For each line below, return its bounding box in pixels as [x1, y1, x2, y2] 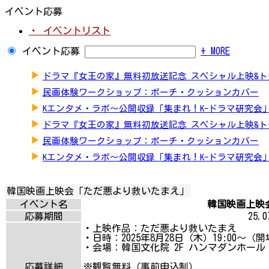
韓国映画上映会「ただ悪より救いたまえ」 [7, 186, 189, 196]
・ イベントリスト [29, 25, 110, 35]
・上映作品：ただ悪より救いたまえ [83, 223, 237, 233]
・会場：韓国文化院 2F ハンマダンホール [83, 242, 265, 252]
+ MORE [201, 46, 230, 56]
